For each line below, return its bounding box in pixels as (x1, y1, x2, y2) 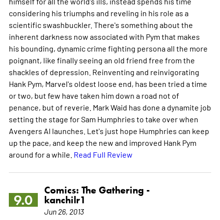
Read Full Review (73, 149, 133, 159)
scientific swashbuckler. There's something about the (8, 19, 193, 29)
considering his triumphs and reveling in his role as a (8, 7, 189, 18)
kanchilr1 (44, 193, 86, 206)
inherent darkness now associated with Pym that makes (8, 31, 200, 41)
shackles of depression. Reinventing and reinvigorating (8, 66, 199, 77)
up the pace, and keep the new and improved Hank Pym (8, 137, 196, 147)
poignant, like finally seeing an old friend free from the (8, 55, 195, 65)
